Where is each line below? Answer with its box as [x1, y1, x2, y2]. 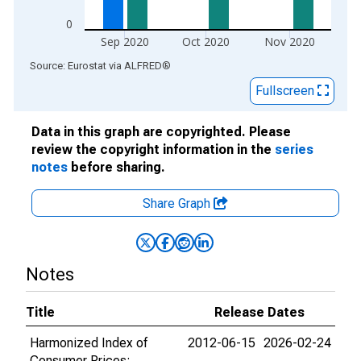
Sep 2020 [100, 34, 149, 49]
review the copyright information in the [31, 142, 275, 157]
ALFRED [124, 60, 162, 72]
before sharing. [68, 160, 165, 175]
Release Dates [214, 305, 305, 320]
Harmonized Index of [30, 335, 147, 351]
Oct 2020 [182, 34, 230, 49]
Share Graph [143, 196, 214, 211]
